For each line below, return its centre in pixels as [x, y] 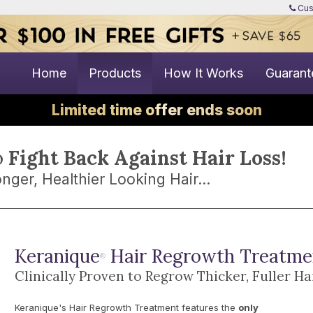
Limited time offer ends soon [156, 110]
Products [115, 73]
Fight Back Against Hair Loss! [147, 158]
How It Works [203, 73]
